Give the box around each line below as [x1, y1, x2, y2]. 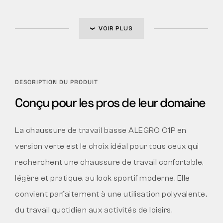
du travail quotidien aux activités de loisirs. [15, 205, 172, 215]
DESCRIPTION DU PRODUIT [15, 78, 98, 86]
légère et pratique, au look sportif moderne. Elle [15, 173, 190, 183]
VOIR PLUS [99, 24, 133, 32]
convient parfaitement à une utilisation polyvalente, [15, 189, 207, 199]
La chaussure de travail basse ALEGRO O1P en [15, 125, 187, 135]
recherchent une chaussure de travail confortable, [15, 157, 204, 167]
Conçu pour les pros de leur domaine [15, 94, 206, 111]
